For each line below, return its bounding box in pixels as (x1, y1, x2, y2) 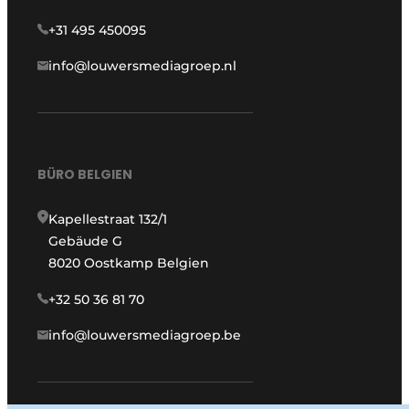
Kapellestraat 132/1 (48, 211, 168, 228)
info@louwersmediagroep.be (48, 327, 242, 344)
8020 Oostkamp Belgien (48, 255, 210, 272)
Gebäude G (48, 233, 123, 250)
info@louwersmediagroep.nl (48, 57, 237, 74)
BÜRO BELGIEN (37, 165, 133, 184)
